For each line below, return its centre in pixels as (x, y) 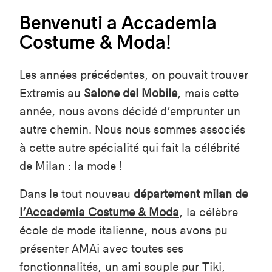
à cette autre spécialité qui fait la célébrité (130, 148)
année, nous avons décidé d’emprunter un (130, 111)
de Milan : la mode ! (71, 166)
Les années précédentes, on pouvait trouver (134, 75)
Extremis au (52, 93)
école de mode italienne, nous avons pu (124, 230)
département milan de (191, 194)
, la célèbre (209, 212)
